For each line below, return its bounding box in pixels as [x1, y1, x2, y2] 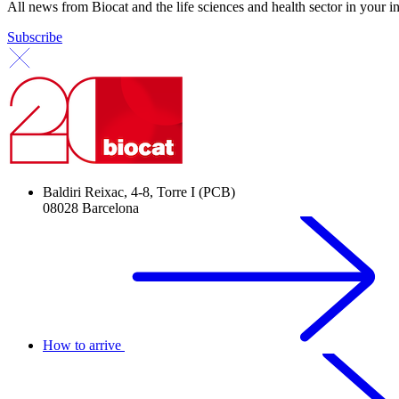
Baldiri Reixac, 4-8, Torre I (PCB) [43, 184, 235, 200]
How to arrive [43, 338, 125, 354]
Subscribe [7, 29, 62, 45]
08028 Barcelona [43, 200, 139, 216]
